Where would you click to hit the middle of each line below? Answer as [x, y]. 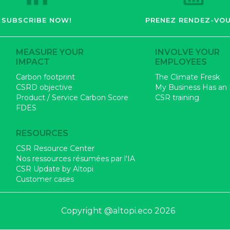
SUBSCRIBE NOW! [37, 20]
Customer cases [45, 179]
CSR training [177, 98]
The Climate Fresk [187, 77]
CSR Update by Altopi [55, 169]
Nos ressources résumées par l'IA [75, 159]
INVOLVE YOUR [187, 52]
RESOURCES [42, 133]
